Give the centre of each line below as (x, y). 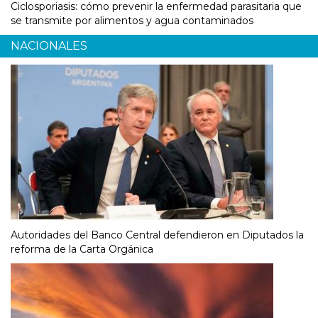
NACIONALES (49, 45)
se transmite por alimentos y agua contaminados (132, 20)
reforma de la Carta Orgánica (82, 249)
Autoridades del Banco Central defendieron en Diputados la (157, 235)
